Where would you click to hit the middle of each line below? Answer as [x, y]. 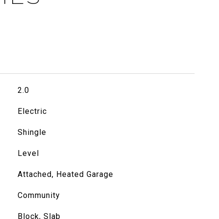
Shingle [32, 132]
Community [39, 195]
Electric [32, 111]
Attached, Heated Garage [65, 174]
